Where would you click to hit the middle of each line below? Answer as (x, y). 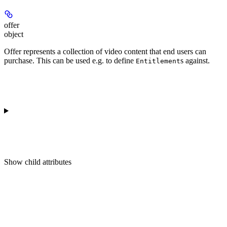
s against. (195, 61)
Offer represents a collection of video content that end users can (105, 52)
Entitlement (158, 61)
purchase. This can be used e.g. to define (70, 61)
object (14, 34)
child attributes (48, 162)
